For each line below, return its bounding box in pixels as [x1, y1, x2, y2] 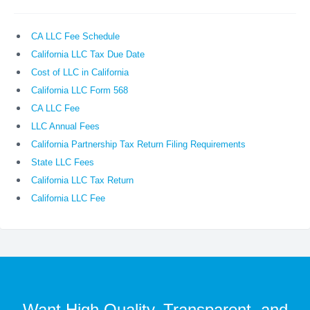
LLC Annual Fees [31, 121, 100, 132]
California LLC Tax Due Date [31, 49, 145, 60]
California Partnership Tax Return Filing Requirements [31, 139, 246, 150]
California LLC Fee [31, 193, 105, 204]
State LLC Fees [31, 157, 94, 168]
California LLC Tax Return [31, 175, 134, 186]
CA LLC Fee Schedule [31, 31, 120, 42]
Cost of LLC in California [31, 67, 129, 78]
